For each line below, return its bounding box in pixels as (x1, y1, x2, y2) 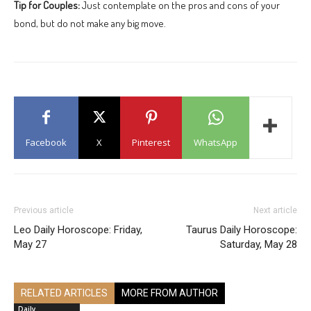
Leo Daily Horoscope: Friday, (14, 223, 142, 236)
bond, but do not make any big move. (14, 16, 166, 30)
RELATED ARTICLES (21, 287, 108, 299)
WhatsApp (194, 135, 237, 149)
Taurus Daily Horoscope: (186, 223, 297, 236)
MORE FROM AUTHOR (121, 287, 218, 299)
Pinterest (132, 135, 170, 149)
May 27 (14, 237, 47, 251)
